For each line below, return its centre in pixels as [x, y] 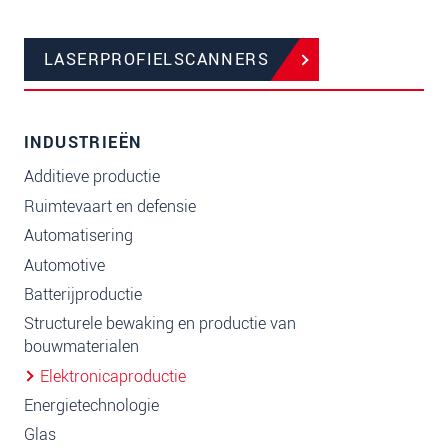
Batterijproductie [83, 294]
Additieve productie [92, 177]
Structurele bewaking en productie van [160, 324]
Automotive [64, 265]
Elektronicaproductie [113, 376]
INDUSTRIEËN [83, 143]
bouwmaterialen [81, 347]
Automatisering [78, 236]
